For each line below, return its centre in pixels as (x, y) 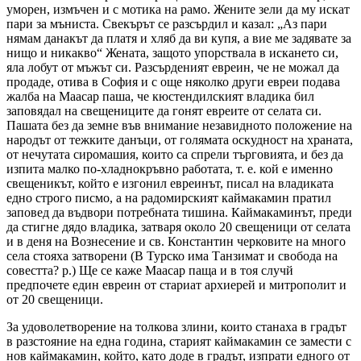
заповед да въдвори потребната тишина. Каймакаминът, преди (179, 212)
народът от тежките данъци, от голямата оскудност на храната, (180, 139)
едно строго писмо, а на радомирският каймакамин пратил (169, 197)
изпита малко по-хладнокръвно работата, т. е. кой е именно (170, 168)
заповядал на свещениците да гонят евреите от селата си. (164, 110)
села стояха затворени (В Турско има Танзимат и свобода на (172, 255)
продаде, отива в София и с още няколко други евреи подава (173, 81)
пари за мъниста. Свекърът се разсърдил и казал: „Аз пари (167, 23)
